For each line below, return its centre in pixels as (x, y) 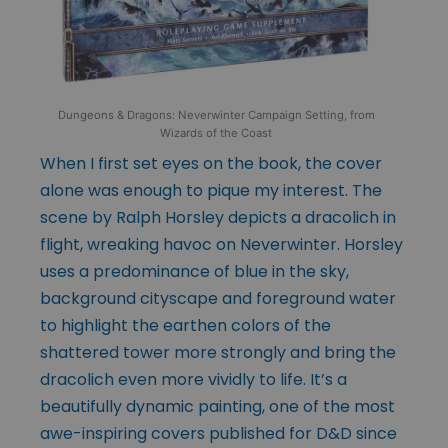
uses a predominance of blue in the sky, (194, 272)
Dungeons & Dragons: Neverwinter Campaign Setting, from (216, 115)
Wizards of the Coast (216, 133)
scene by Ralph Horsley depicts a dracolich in (218, 218)
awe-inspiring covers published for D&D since (218, 434)
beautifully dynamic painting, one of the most (217, 407)
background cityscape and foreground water (218, 299)
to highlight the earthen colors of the (185, 326)
